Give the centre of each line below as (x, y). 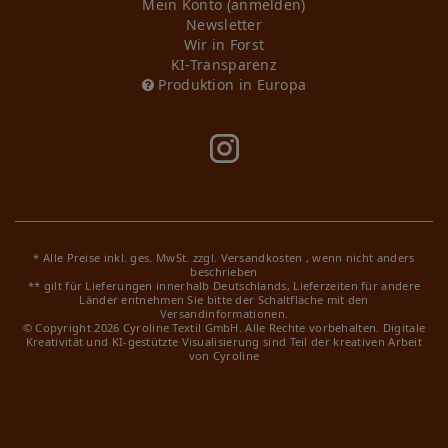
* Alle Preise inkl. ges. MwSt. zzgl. (127, 258)
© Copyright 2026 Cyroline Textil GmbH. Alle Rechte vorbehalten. (202, 328)
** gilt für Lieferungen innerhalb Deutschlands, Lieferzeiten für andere (224, 286)
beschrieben (224, 272)
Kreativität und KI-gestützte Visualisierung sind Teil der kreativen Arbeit (224, 342)
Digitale (404, 328)
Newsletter (224, 25)
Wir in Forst (224, 45)
